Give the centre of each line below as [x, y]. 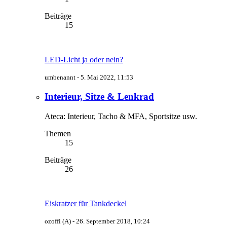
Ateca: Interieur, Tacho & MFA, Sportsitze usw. [121, 116]
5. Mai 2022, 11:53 [107, 78]
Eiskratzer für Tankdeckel [86, 203]
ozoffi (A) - [60, 221]
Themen [58, 133]
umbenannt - [63, 78]
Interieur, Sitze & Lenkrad [99, 97]
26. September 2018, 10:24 [113, 221]
